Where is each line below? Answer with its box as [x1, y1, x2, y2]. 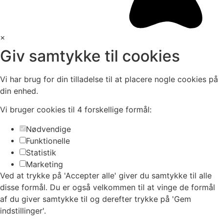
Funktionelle [26, 136, 70, 146]
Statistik [26, 148, 56, 158]
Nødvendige [26, 124, 71, 134]
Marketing [26, 159, 63, 170]
